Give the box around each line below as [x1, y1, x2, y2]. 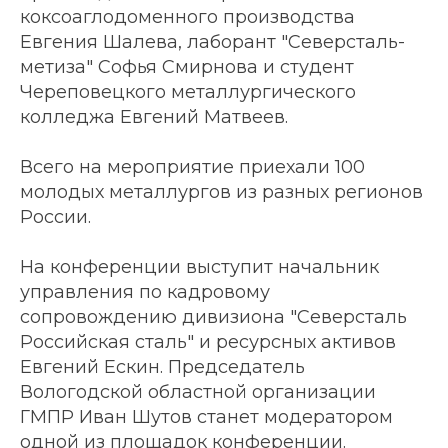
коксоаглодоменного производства [20, 6, 355, 28]
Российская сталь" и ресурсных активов [20, 331, 396, 353]
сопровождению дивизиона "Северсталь [20, 306, 407, 328]
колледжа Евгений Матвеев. [20, 106, 288, 128]
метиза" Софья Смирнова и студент [20, 56, 354, 78]
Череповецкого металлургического [20, 81, 356, 103]
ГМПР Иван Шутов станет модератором [20, 406, 393, 428]
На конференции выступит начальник [20, 256, 379, 278]
